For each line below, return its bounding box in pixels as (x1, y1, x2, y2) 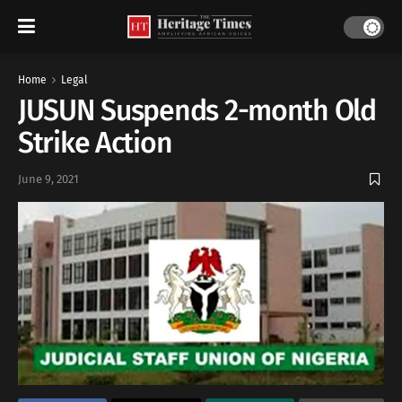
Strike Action (18, 126, 172, 160)
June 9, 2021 (18, 172, 79, 187)
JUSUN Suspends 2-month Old (18, 93, 376, 127)
